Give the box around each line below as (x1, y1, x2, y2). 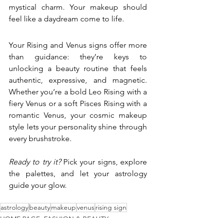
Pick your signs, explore (60, 157, 147, 166)
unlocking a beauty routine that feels (9, 63, 147, 73)
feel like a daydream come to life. (9, 14, 124, 23)
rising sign (95, 202, 127, 212)
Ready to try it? (9, 157, 61, 166)
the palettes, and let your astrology (9, 168, 147, 178)
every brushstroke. (9, 133, 72, 143)
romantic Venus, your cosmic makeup (9, 110, 147, 120)
